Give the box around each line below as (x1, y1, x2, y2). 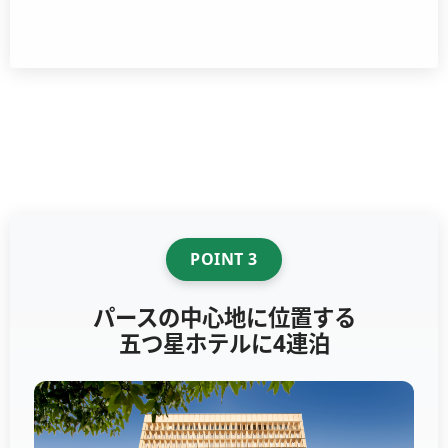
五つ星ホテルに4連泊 (118, 327, 330, 359)
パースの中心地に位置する (92, 301, 356, 333)
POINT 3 (190, 247, 258, 270)
